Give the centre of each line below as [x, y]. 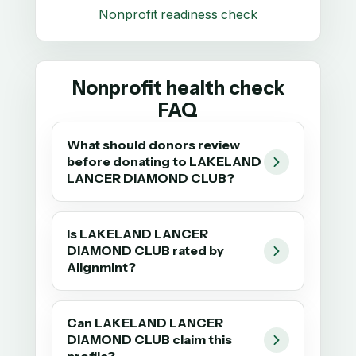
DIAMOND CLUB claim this [150, 340]
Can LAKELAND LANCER [145, 323]
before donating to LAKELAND [164, 162]
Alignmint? [102, 267]
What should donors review [154, 145]
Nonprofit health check [178, 88]
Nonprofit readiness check [178, 15]
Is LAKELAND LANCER [138, 234]
